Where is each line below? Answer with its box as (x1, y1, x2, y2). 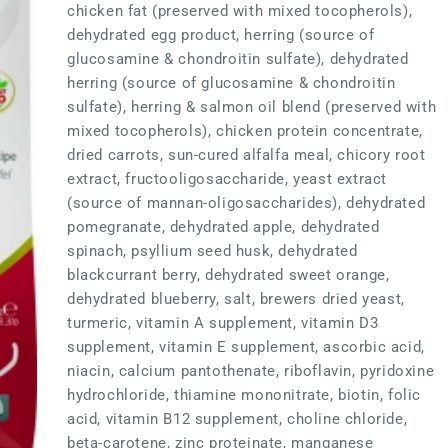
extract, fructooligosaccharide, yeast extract (67, 170, 388, 188)
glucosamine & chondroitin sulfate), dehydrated (67, 50, 409, 68)
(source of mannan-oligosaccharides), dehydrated (67, 194, 426, 212)
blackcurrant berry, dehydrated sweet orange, (67, 266, 390, 284)
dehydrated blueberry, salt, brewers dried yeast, (67, 290, 406, 308)
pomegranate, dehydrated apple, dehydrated (67, 218, 380, 236)
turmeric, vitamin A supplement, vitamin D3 (67, 314, 379, 332)
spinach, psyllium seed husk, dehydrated (67, 242, 358, 260)
